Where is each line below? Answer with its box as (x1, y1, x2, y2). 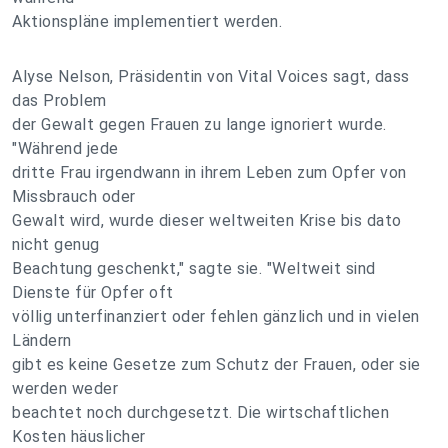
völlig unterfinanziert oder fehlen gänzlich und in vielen (12, 307, 420, 326)
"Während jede (12, 139, 119, 158)
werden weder (12, 379, 118, 398)
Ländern (12, 331, 72, 350)
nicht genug (12, 235, 100, 254)
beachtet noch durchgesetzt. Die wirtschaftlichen (12, 403, 389, 422)
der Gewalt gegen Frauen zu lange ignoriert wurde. (12, 115, 387, 134)
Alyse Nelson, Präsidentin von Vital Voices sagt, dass (12, 67, 410, 86)
